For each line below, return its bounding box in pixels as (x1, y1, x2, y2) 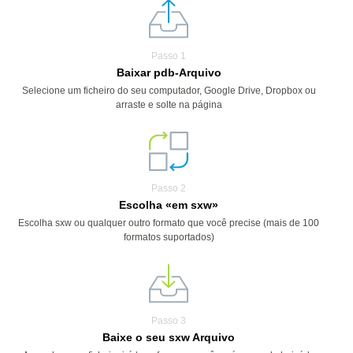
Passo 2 (151, 183, 186, 194)
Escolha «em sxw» (119, 199, 218, 211)
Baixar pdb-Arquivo (116, 66, 221, 79)
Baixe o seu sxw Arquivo (102, 331, 235, 344)
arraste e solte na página (115, 99, 222, 110)
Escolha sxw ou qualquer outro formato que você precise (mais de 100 (18, 217, 319, 229)
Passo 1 (151, 50, 186, 61)
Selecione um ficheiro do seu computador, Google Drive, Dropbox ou (21, 85, 316, 96)
